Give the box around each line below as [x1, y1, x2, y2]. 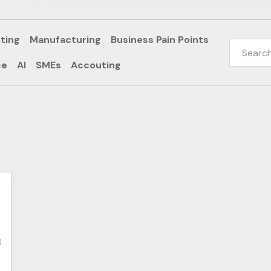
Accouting [71, 59, 121, 71]
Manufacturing [30, 33, 101, 46]
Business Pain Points [111, 33, 209, 46]
